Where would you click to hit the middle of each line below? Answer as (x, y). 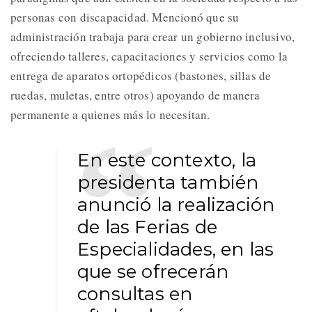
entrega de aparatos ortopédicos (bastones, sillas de (141, 76)
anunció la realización (176, 205)
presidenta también (168, 183)
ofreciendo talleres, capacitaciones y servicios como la (149, 56)
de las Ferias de (148, 227)
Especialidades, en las (176, 250)
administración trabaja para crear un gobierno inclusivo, (153, 37)
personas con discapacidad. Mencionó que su (125, 17)
